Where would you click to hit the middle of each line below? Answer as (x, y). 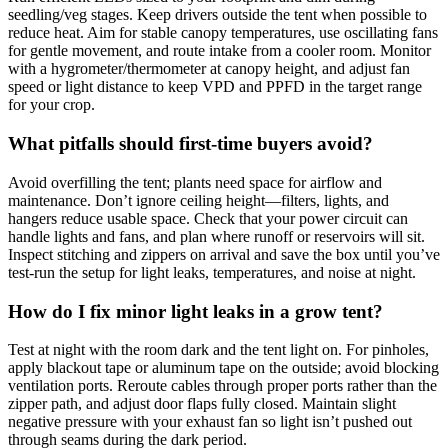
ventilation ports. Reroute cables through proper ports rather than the (222, 386)
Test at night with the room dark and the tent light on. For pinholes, (218, 350)
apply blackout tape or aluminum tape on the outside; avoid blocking (223, 368)
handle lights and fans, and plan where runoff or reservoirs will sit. (216, 236)
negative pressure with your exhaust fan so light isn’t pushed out (210, 422)
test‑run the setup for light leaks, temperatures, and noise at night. (212, 272)
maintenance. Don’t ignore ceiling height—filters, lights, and (198, 200)
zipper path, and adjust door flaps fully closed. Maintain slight (202, 404)
